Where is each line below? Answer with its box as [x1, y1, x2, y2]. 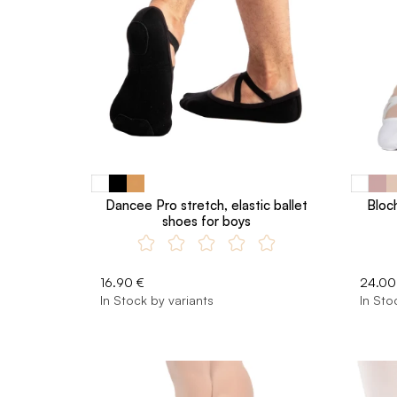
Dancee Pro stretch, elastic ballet [105, 197, 308, 214]
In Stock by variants [100, 292, 214, 307]
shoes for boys [162, 213, 252, 230]
